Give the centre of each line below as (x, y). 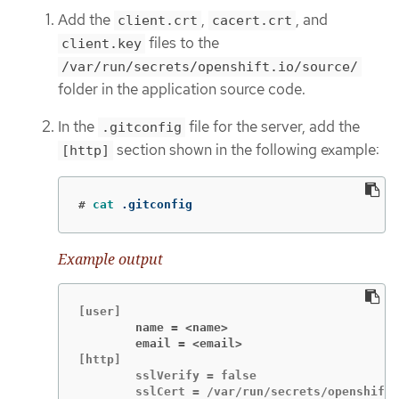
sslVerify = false (167, 376)
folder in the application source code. (182, 89)
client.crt (158, 20)
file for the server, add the (273, 127)
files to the (182, 42)
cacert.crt (252, 20)
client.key (102, 43)
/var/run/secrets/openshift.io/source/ (210, 66)
